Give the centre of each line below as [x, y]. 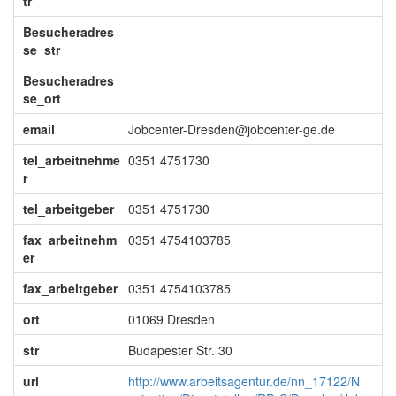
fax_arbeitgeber [70, 288]
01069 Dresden [171, 319]
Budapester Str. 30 [180, 350]
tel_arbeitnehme [71, 160]
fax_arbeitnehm [69, 240]
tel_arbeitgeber [68, 209]
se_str [41, 49]
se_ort [42, 98]
